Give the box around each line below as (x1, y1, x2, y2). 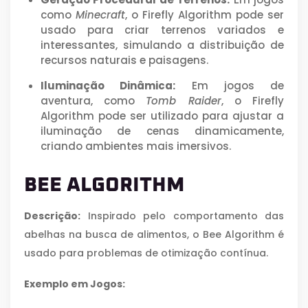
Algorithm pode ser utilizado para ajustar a (41, 108, 284, 123)
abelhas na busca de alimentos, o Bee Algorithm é (24, 228, 284, 242)
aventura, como (41, 93, 146, 108)
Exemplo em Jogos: (24, 277, 125, 291)
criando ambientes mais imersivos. (41, 138, 231, 153)
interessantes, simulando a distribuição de (41, 37, 284, 52)
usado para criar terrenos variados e (41, 22, 284, 37)
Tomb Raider (146, 93, 221, 108)
